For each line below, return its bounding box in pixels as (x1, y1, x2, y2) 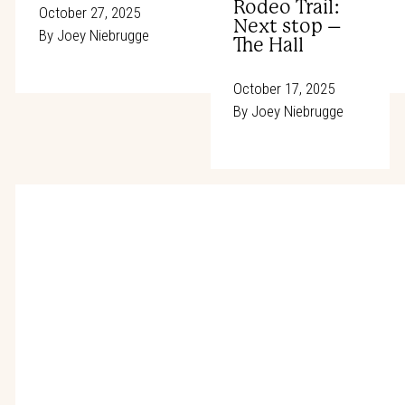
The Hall (233, 33, 304, 56)
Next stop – (233, 14, 341, 37)
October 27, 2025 (38, 4, 140, 23)
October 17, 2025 (233, 80, 334, 99)
